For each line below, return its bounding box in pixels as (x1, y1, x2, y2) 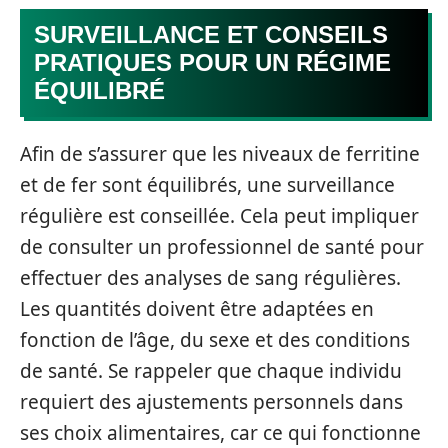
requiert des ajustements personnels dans (20, 389, 403, 415)
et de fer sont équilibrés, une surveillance (20, 172, 395, 198)
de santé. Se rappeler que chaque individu (20, 358, 402, 384)
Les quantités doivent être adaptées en (20, 296, 374, 322)
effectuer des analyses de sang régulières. (20, 265, 401, 291)
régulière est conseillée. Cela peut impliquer (20, 203, 419, 229)
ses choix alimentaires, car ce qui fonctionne (20, 420, 421, 446)
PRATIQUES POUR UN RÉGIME (34, 48, 391, 76)
